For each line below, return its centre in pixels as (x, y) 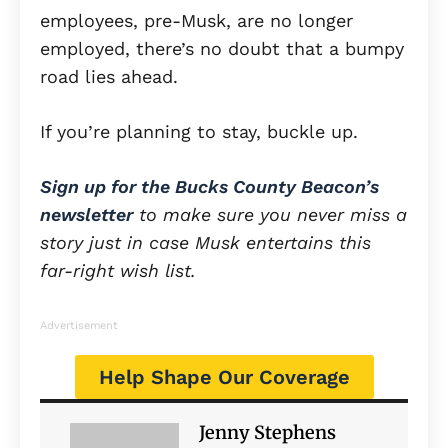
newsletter (86, 214)
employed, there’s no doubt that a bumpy (222, 48)
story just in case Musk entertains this (205, 242)
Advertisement (79, 325)
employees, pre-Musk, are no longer (196, 20)
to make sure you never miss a (270, 214)
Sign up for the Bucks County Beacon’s (209, 186)
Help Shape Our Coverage (224, 376)
